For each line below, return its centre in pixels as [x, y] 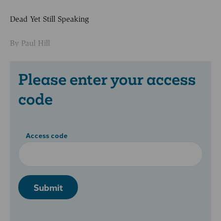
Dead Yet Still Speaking [49, 19]
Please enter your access [107, 80]
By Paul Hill [30, 43]
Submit [48, 187]
